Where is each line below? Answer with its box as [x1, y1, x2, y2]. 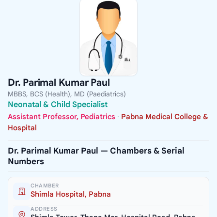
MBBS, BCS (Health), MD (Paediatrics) [8, 89, 126, 98]
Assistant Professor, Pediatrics [8, 112, 115, 122]
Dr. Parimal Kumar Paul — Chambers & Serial [8, 146, 185, 156]
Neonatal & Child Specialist [8, 99, 108, 109]
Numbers [8, 156, 44, 167]
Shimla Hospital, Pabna [31, 190, 111, 199]
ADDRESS [31, 205, 58, 213]
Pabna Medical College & [121, 112, 208, 122]
